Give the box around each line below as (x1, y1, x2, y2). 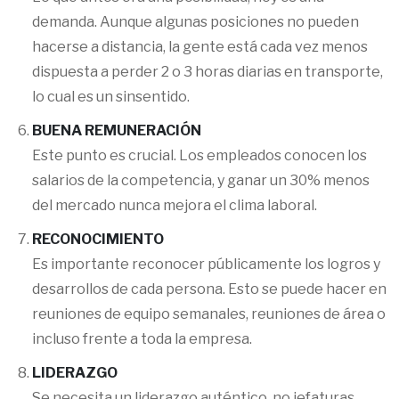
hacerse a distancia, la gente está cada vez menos (32, 38, 368, 55)
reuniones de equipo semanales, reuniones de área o (32, 305, 386, 322)
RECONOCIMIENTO (32, 231, 164, 248)
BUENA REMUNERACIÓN (32, 122, 201, 139)
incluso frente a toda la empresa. (32, 330, 252, 347)
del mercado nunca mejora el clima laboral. (32, 197, 317, 214)
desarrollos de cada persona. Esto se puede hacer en (32, 281, 387, 297)
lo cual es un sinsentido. (32, 88, 190, 105)
